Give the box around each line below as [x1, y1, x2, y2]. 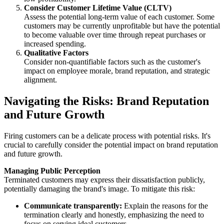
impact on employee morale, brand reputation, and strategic [24, 66, 210, 75]
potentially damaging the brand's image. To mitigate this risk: [4, 184, 195, 193]
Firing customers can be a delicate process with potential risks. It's [4, 131, 210, 140]
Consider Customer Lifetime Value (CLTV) [24, 3, 171, 12]
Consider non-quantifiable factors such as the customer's [24, 57, 200, 66]
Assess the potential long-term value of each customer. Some [24, 12, 214, 21]
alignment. [24, 75, 57, 84]
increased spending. [24, 39, 86, 48]
